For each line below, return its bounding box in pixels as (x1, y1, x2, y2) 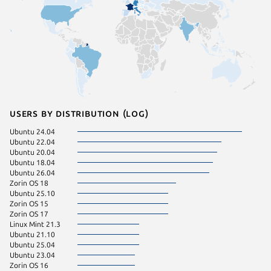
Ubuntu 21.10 (10, 230, 55, 238)
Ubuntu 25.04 (10, 240, 55, 249)
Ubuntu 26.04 (10, 168, 55, 177)
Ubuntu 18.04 (10, 158, 55, 166)
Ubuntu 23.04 (10, 250, 55, 259)
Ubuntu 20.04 (10, 148, 55, 156)
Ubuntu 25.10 (10, 189, 55, 197)
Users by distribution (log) (10, 107, 149, 119)
